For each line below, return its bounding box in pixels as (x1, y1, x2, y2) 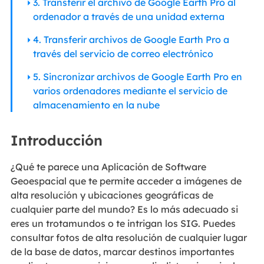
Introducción (10, 131, 103, 149)
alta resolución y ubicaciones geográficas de (10, 189, 213, 201)
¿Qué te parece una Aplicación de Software (10, 160, 206, 173)
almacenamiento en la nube (32, 99, 160, 111)
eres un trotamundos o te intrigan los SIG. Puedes (10, 217, 236, 229)
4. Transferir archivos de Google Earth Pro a (32, 34, 229, 46)
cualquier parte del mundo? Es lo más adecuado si (10, 203, 238, 215)
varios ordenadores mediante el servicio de (32, 85, 227, 97)
